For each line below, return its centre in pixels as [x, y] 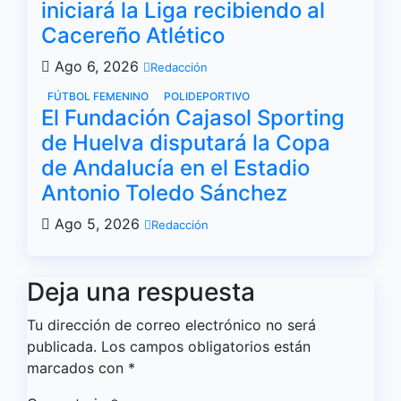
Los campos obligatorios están [206, 346]
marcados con [77, 368]
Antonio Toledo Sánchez [164, 193]
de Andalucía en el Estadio [175, 168]
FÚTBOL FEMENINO [99, 96]
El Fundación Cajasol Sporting [193, 118]
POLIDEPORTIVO [207, 96]
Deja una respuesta [141, 292]
